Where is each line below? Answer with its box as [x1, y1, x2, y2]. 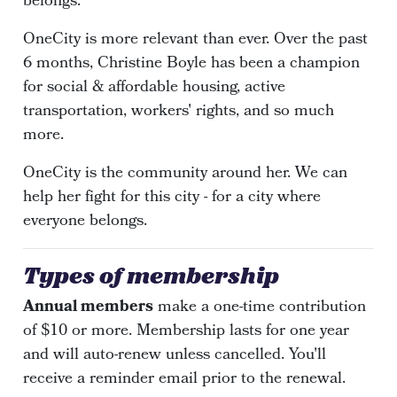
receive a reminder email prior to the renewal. [23, 366, 351, 393]
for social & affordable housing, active [23, 74, 286, 101]
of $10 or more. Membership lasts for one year [23, 318, 350, 345]
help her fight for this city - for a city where [23, 184, 322, 211]
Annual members [23, 294, 154, 321]
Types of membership [23, 259, 280, 293]
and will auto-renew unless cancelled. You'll [23, 342, 327, 369]
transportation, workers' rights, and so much [23, 98, 335, 125]
